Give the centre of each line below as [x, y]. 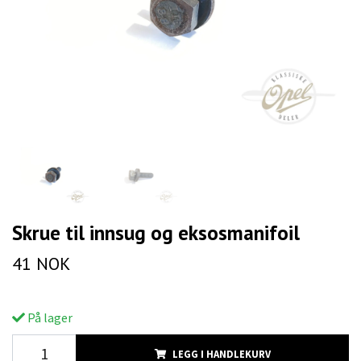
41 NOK [41, 264]
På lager [49, 318]
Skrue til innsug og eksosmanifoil [156, 233]
